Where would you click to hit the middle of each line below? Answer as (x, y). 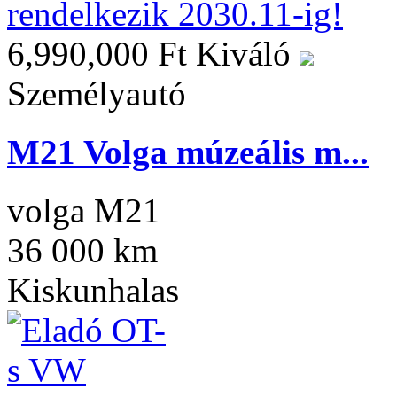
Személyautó (97, 93)
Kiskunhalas (93, 291)
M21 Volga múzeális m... (188, 152)
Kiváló (248, 53)
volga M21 (84, 211)
